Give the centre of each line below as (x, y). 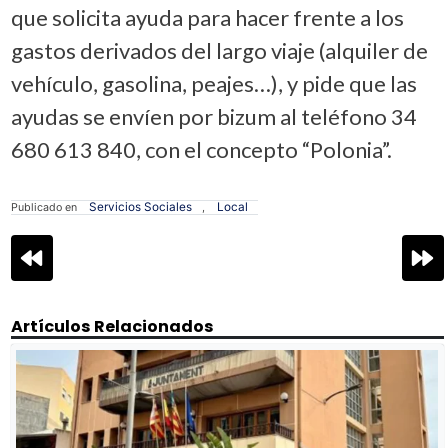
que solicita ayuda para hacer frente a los (207, 17)
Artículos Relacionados (112, 326)
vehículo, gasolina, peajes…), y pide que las (213, 83)
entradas (50, 289)
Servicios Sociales (141, 206)
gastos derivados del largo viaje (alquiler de (219, 50)
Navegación (62, 251)
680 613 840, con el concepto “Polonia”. (201, 149)
